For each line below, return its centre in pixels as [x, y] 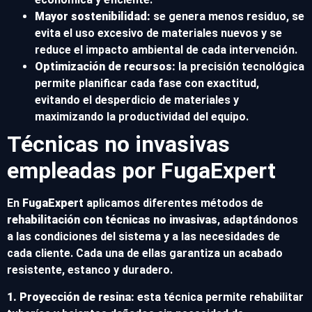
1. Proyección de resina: [71, 297]
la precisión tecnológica [240, 67]
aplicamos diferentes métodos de [173, 203]
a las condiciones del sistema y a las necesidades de [143, 237]
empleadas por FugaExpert [141, 171]
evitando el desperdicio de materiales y [137, 100]
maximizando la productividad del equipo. [142, 117]
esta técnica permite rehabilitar [219, 297]
